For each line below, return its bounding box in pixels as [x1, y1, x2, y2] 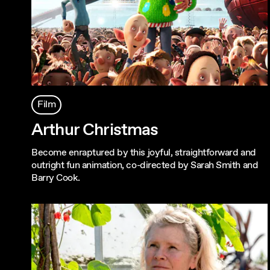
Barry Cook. [31, 171, 80, 184]
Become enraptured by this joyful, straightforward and [31, 146, 256, 159]
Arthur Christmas [31, 118, 159, 142]
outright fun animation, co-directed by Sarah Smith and [31, 159, 259, 172]
